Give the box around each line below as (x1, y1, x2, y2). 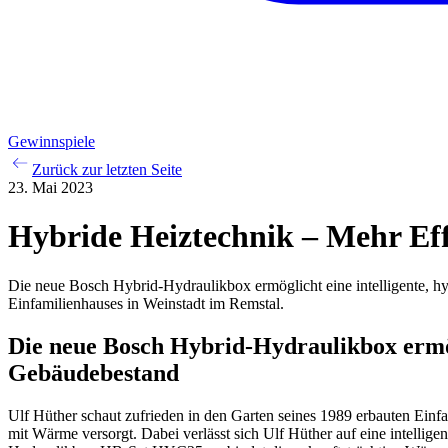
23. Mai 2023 (8, 179, 93, 196)
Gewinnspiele (8, 133, 95, 150)
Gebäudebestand (8, 359, 179, 386)
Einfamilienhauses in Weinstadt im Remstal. (8, 294, 284, 312)
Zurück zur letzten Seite (32, 161, 182, 178)
